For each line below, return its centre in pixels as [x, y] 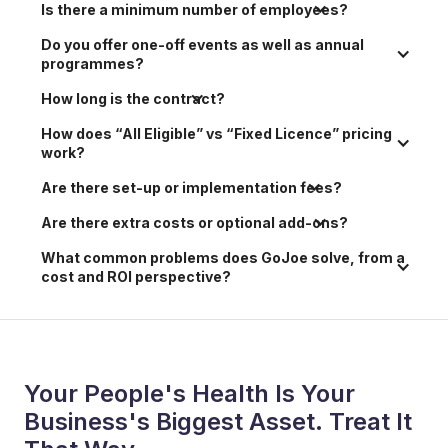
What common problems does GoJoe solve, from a [224, 257]
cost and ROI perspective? [136, 276]
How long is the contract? [133, 98]
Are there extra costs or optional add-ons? [194, 222]
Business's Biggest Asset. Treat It [218, 421]
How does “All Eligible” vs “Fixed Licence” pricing [218, 133]
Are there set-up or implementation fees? [191, 187]
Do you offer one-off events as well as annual [204, 44]
